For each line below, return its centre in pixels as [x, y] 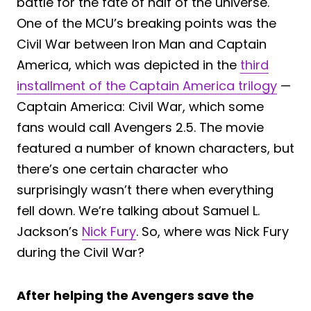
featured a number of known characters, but [155, 148]
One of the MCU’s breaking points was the [146, 23]
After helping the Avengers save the [135, 295]
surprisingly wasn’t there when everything [145, 190]
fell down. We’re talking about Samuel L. [138, 210]
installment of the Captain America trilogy [147, 85]
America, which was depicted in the [128, 65]
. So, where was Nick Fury [212, 231]
